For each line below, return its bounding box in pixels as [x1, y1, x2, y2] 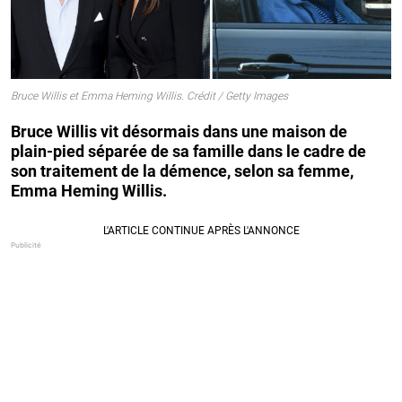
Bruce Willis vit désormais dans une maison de [11, 121, 347, 141]
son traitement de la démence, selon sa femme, [11, 161, 354, 180]
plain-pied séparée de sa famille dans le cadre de [11, 141, 366, 161]
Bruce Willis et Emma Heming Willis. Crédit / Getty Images [11, 90, 288, 103]
